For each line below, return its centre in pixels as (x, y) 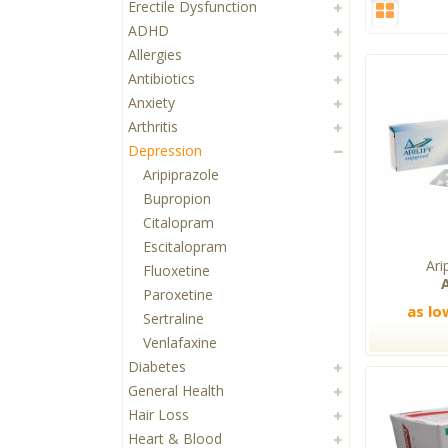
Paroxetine (178, 295)
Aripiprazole (181, 175)
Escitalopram (185, 247)
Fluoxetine (176, 271)
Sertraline (173, 319)
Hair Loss (158, 415)
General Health (176, 391)
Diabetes (157, 367)
